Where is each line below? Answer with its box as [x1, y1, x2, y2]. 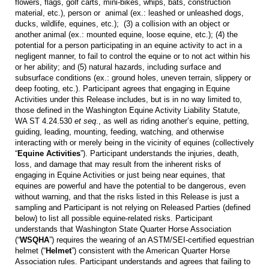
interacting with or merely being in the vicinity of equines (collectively [15, 138, 254, 147]
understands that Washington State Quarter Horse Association [15, 224, 231, 234]
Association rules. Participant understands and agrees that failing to [15, 256, 250, 266]
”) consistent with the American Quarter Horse [71, 246, 230, 255]
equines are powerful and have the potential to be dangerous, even [15, 181, 246, 190]
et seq [74, 116, 96, 125]
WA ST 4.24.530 [15, 116, 74, 125]
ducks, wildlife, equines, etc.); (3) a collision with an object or [15, 19, 229, 28]
